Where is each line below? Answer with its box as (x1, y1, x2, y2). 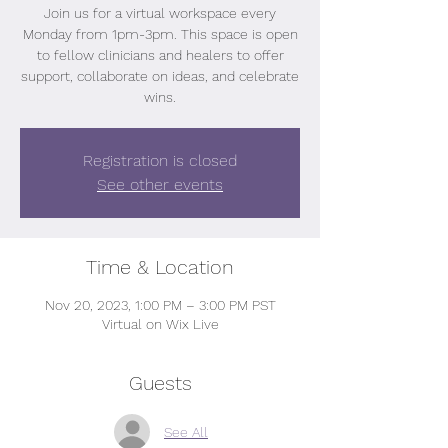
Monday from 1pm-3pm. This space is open (22, 26, 298, 42)
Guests (128, 371, 192, 395)
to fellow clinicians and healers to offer (36, 47, 284, 63)
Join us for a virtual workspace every (44, 5, 276, 21)
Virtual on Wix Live (101, 316, 219, 332)
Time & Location (86, 255, 234, 279)
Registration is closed (83, 151, 237, 170)
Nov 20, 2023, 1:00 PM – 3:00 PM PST (44, 297, 276, 313)
